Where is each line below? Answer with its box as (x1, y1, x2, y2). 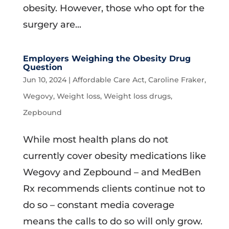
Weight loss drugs (103, 91, 171, 101)
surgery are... (22, 19, 81, 30)
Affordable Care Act (72, 75, 145, 84)
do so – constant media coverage (22, 199, 174, 211)
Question (22, 62, 62, 72)
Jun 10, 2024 (22, 75, 66, 84)
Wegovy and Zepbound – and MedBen (22, 167, 201, 178)
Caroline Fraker (148, 75, 204, 84)
